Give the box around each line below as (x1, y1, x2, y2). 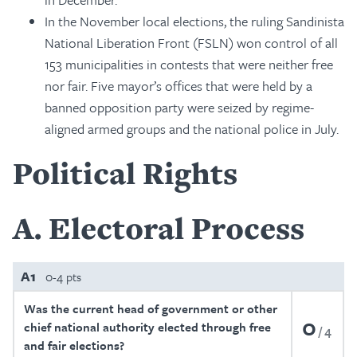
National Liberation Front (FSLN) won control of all (45, 33, 338, 53)
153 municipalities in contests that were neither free (45, 54, 333, 74)
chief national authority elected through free (24, 318, 271, 335)
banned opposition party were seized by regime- (45, 97, 314, 117)
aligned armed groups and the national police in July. (45, 119, 339, 139)
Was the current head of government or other (24, 300, 277, 317)
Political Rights (13, 152, 237, 194)
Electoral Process (49, 207, 304, 249)
